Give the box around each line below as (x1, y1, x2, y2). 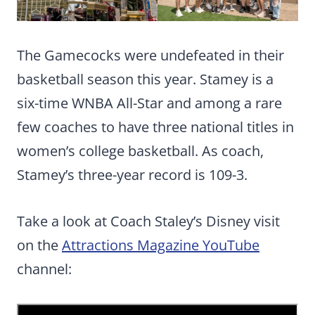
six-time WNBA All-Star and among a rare (17, 94, 282, 113)
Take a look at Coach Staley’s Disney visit (17, 212, 280, 231)
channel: (17, 259, 72, 279)
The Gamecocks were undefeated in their (17, 46, 284, 65)
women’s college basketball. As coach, (17, 141, 264, 161)
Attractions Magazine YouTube (62, 236, 259, 255)
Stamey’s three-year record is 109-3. (17, 165, 247, 185)
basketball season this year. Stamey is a (17, 70, 274, 89)
